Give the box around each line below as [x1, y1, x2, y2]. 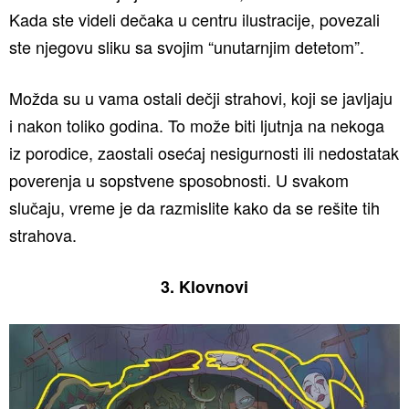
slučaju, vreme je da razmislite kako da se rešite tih [9, 195, 380, 219]
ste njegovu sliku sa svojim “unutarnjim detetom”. [9, 35, 364, 58]
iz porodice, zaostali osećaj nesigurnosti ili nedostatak [9, 141, 399, 164]
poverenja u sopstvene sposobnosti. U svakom [9, 168, 349, 192]
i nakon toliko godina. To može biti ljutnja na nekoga [9, 113, 384, 137]
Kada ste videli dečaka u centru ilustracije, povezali [9, 7, 380, 31]
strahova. [9, 223, 77, 246]
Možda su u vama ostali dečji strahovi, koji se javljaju [9, 86, 393, 110]
